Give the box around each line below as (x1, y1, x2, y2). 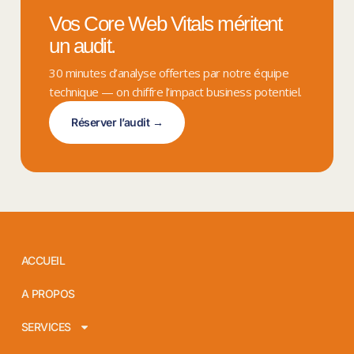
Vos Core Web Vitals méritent (49, 12, 281, 36)
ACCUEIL (21, 254, 66, 268)
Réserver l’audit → (71, 115, 163, 129)
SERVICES (21, 320, 71, 334)
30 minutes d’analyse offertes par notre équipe (49, 65, 288, 81)
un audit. (49, 34, 115, 58)
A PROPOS (21, 287, 75, 301)
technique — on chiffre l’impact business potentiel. (49, 84, 302, 100)
